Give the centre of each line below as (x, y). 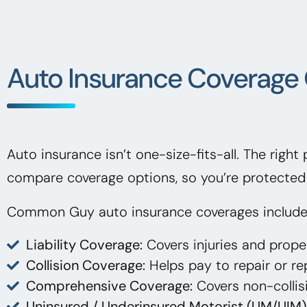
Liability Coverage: (84, 244)
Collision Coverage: (85, 265)
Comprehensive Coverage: (109, 285)
